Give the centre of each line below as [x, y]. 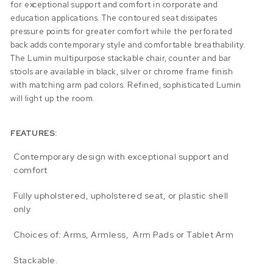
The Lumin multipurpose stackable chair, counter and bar [121, 58]
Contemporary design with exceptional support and [121, 157]
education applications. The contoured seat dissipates [114, 18]
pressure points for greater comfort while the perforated [122, 31]
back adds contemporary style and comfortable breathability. [128, 44]
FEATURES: [34, 133]
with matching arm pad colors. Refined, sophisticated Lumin [126, 85]
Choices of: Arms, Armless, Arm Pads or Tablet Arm [124, 235]
